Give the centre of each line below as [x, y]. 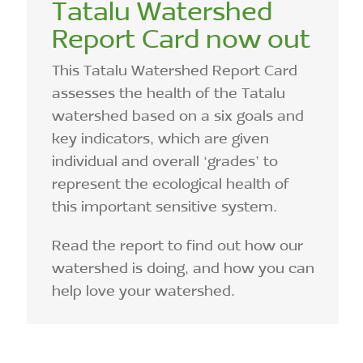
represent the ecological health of [171, 184]
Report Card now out [181, 38]
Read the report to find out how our [177, 245]
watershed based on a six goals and [178, 115]
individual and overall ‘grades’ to [165, 161]
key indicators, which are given [160, 138]
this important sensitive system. [164, 206]
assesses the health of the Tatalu [169, 93]
